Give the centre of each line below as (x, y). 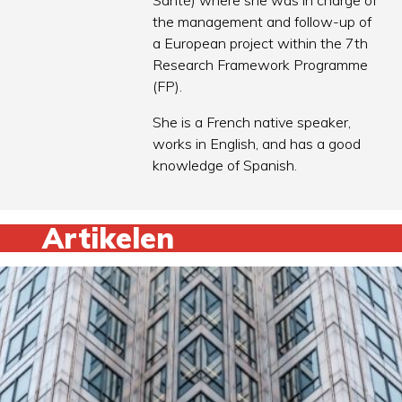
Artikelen (109, 238)
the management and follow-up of (262, 22)
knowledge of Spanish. (227, 166)
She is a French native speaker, (252, 122)
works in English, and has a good (257, 144)
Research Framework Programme (261, 65)
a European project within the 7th (261, 44)
